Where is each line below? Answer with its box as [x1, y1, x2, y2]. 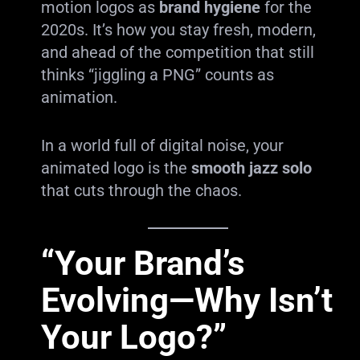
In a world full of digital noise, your [40, 136, 284, 155]
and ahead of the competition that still [40, 43, 314, 62]
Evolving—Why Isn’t [40, 280, 333, 320]
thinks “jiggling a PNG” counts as [40, 65, 274, 84]
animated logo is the [40, 158, 191, 178]
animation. [40, 88, 117, 107]
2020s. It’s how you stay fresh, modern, [40, 20, 316, 39]
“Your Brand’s [40, 243, 245, 283]
